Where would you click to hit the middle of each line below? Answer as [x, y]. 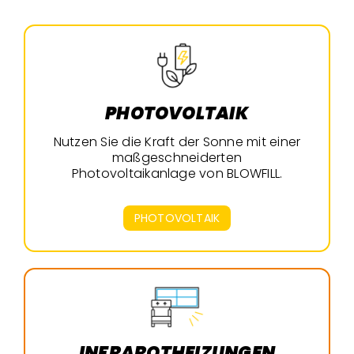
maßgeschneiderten [177, 158]
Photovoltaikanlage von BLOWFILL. [177, 174]
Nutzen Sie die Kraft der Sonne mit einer [177, 142]
